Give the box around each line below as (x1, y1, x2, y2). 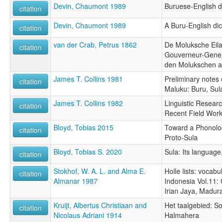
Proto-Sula (165, 132, 198, 143)
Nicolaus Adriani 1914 (54, 210, 122, 221)
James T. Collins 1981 (54, 74, 123, 84)
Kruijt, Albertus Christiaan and (54, 200, 147, 211)
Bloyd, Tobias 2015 (54, 122, 113, 133)
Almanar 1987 (54, 176, 98, 186)
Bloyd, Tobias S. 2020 (54, 147, 122, 157)
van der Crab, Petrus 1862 (54, 40, 137, 50)
